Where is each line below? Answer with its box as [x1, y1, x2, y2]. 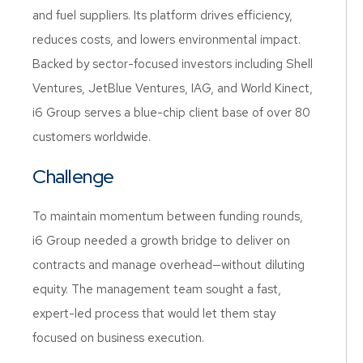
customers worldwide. [32, 129, 151, 145]
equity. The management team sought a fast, [32, 281, 281, 297]
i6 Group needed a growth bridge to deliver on [32, 233, 290, 249]
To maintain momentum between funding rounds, [32, 208, 303, 224]
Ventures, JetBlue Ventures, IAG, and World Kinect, [32, 80, 313, 96]
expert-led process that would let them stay [32, 305, 275, 322]
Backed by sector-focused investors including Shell [32, 56, 313, 72]
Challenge [32, 164, 114, 189]
